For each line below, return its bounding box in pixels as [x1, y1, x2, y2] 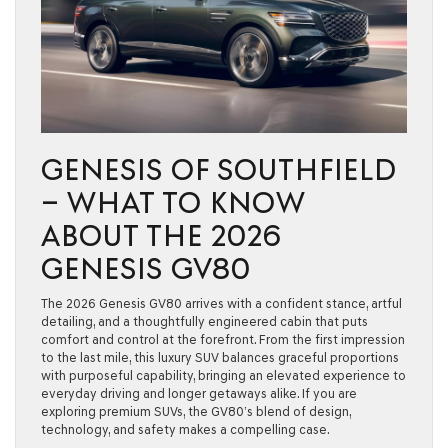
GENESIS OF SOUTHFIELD [41, 151, 397, 187]
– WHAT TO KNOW [41, 184, 305, 220]
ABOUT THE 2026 [41, 217, 282, 253]
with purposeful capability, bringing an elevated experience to [41, 367, 406, 383]
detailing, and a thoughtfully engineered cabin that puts [41, 313, 368, 329]
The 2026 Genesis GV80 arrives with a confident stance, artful [41, 295, 402, 311]
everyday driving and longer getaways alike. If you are [41, 385, 357, 401]
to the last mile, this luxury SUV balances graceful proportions [41, 349, 399, 365]
